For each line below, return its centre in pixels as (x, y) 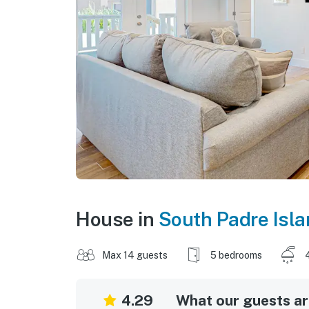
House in (117, 219)
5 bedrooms (236, 255)
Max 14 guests (135, 255)
